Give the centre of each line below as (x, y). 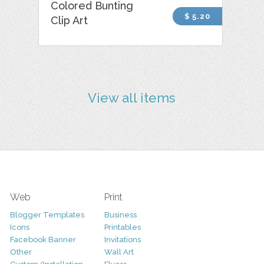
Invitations (122, 240)
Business (120, 215)
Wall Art (119, 252)
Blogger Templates (47, 215)
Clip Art (70, 20)
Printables (122, 227)
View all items (132, 98)
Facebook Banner (43, 240)
